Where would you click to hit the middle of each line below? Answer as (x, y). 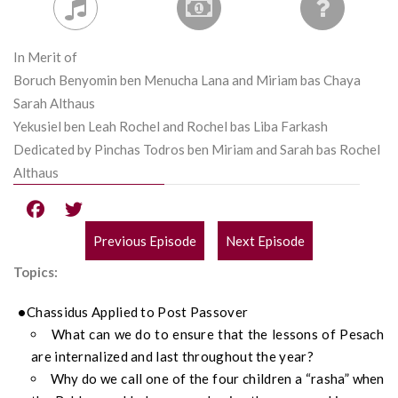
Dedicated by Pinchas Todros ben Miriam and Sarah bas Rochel (197, 149)
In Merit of (45, 57)
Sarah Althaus (54, 103)
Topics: (36, 272)
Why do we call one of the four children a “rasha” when (217, 379)
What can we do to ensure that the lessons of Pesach (218, 334)
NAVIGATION (155, 292)
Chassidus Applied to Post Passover (138, 312)
